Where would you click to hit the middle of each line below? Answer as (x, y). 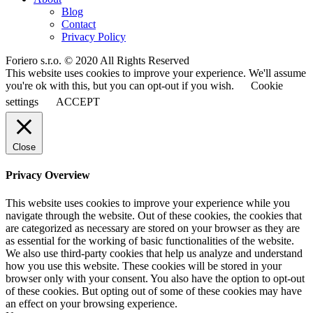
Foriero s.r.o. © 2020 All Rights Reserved (97, 60)
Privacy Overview (48, 175)
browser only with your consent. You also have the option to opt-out (155, 278)
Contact (79, 24)
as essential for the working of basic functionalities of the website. (150, 240)
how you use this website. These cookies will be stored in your (144, 265)
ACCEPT (78, 102)
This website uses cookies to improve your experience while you (148, 203)
